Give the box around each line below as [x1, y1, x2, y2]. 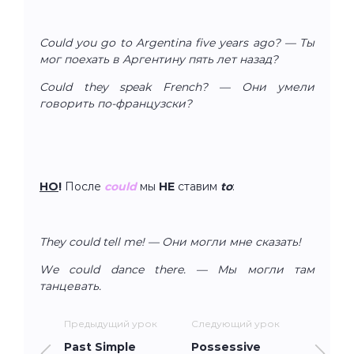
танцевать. [40, 278, 101, 293]
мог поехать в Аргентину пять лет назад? [40, 51, 278, 66]
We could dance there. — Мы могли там [40, 262, 314, 277]
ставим [175, 179, 220, 194]
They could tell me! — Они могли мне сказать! [40, 234, 301, 249]
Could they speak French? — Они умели [40, 79, 314, 94]
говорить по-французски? [40, 96, 192, 111]
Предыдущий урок [64, 317, 157, 330]
